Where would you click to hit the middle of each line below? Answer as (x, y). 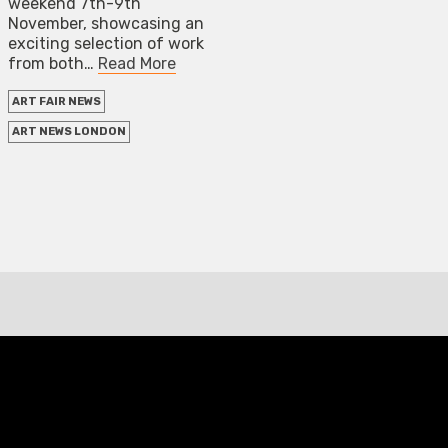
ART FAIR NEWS (57, 101)
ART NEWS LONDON (69, 132)
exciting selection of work (106, 44)
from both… (53, 64)
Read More (137, 64)
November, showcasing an (106, 24)
